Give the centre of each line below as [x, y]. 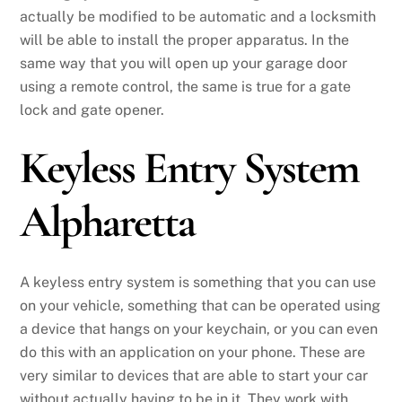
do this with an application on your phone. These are [193, 352]
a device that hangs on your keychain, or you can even [199, 328]
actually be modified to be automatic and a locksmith [198, 16]
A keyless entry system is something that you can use [198, 282]
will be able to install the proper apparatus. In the [185, 39]
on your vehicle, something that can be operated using [201, 305]
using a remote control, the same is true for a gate [186, 86]
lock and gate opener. [92, 109]
